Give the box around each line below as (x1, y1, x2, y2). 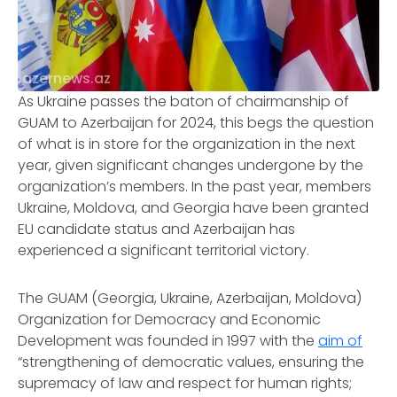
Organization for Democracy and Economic (18, 309, 321, 330)
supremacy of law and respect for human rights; (18, 373, 352, 393)
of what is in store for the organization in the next (18, 134, 355, 154)
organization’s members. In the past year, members (18, 176, 371, 197)
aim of (318, 331, 362, 351)
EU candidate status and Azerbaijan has (18, 219, 295, 239)
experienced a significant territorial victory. (18, 240, 309, 261)
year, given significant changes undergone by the (18, 155, 363, 175)
